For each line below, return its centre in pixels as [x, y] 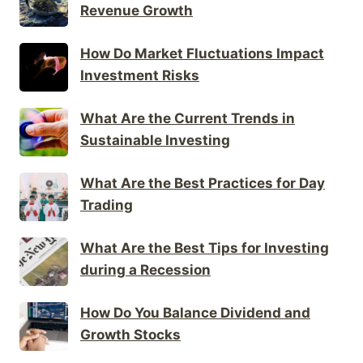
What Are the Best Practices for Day [203, 183]
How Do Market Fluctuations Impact [202, 53]
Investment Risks [140, 75]
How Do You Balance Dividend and [195, 312]
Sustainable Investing [155, 140]
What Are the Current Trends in [188, 118]
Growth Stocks [130, 334]
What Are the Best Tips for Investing [205, 248]
